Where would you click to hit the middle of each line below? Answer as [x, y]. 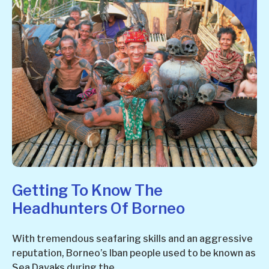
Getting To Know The [87, 190]
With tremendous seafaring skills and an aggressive [132, 238]
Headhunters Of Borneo [98, 208]
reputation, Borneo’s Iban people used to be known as [134, 253]
